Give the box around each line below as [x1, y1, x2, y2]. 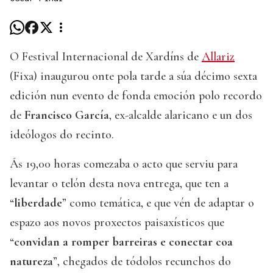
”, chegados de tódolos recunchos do [53, 254, 231, 269]
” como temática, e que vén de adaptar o [62, 196, 254, 211]
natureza [10, 254, 53, 269]
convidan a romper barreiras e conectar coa [14, 235, 233, 250]
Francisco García [21, 108, 109, 123]
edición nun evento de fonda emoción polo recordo [10, 88, 262, 104]
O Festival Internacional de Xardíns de [10, 49, 202, 65]
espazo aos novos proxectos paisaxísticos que [10, 215, 224, 230]
